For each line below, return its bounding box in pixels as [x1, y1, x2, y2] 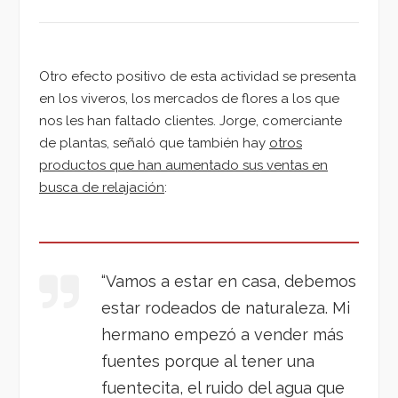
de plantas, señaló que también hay [39, 134, 269, 151]
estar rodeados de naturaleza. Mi [101, 298, 350, 317]
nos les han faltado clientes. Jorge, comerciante [39, 112, 342, 129]
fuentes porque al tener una [101, 351, 314, 370]
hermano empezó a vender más [101, 324, 344, 344]
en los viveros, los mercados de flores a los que [39, 90, 339, 107]
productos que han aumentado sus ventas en [39, 156, 328, 173]
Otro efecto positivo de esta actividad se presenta [39, 68, 356, 84]
